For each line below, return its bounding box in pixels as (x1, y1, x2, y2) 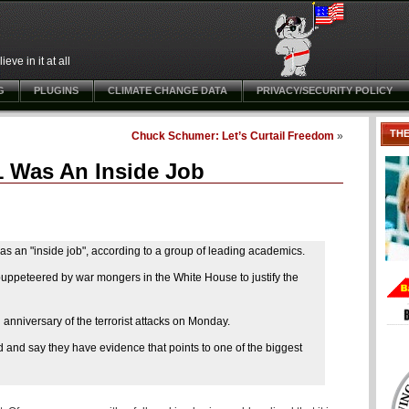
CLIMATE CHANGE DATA (108, 85, 227, 96)
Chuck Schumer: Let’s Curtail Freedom (131, 130, 334, 142)
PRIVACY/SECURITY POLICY (257, 85, 393, 96)
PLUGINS (34, 85, 79, 96)
